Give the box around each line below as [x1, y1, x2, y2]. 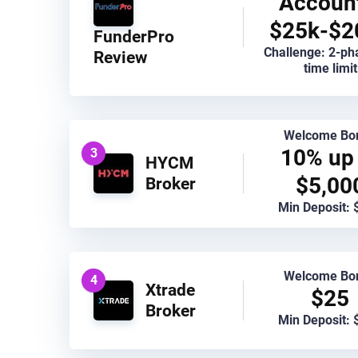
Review [93, 46, 147, 67]
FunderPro [93, 26, 174, 46]
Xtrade [145, 279, 195, 300]
